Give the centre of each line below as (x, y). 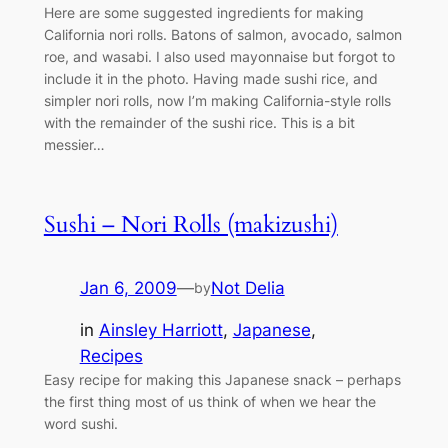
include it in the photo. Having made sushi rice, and (210, 79)
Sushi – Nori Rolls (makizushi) (190, 225)
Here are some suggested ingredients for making (203, 13)
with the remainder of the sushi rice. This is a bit (199, 123)
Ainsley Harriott (160, 330)
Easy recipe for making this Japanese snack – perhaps (222, 380)
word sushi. (80, 424)
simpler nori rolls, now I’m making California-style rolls (217, 101)
